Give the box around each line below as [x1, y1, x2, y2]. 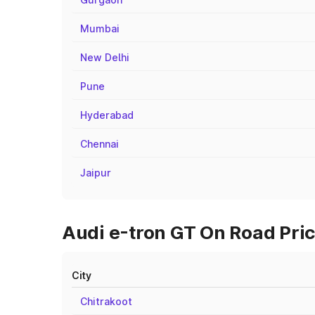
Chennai [80, 138, 119, 150]
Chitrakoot [80, 295, 132, 307]
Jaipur [80, 167, 111, 179]
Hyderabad [80, 109, 134, 121]
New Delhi [80, 51, 129, 63]
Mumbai [80, 22, 120, 34]
